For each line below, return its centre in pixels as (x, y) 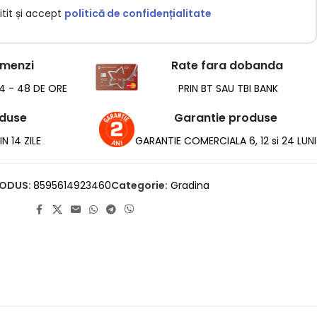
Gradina (190, 186)
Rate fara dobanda (227, 66)
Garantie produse (225, 118)
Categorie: (139, 186)
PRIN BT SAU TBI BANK (227, 89)
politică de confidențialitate (138, 14)
